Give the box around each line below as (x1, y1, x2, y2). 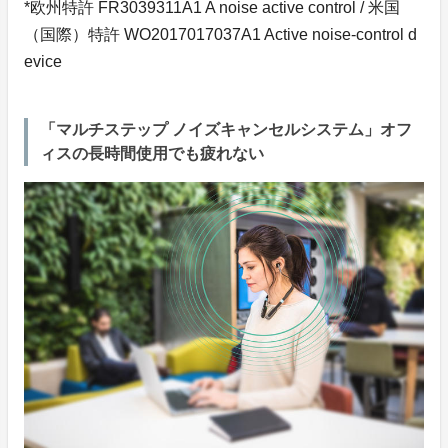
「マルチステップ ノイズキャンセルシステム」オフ (40, 121, 412, 139)
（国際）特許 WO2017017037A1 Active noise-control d (24, 26, 417, 44)
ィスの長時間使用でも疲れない (40, 145, 264, 163)
